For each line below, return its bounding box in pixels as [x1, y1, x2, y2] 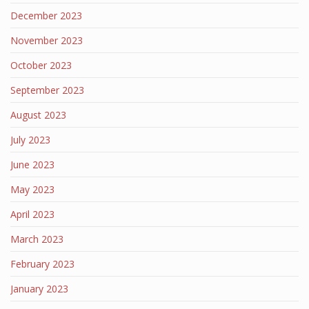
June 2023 [10, 158, 54, 171]
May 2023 [10, 183, 54, 196]
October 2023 [10, 59, 72, 72]
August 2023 [10, 108, 66, 121]
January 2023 [10, 282, 68, 295]
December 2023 [10, 9, 82, 22]
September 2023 [10, 83, 84, 97]
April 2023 [10, 208, 54, 221]
